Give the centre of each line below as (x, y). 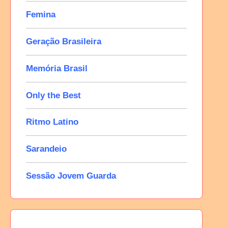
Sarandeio (47, 149)
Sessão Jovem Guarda (71, 176)
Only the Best (54, 95)
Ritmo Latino (52, 122)
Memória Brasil (57, 68)
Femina (41, 15)
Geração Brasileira (64, 41)
